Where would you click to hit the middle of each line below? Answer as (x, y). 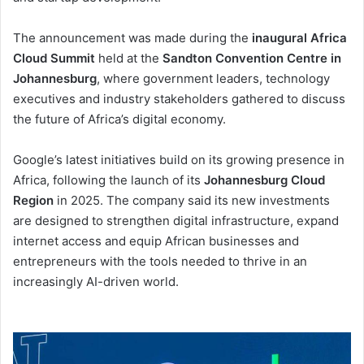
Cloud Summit (54, 58)
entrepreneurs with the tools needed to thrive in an (160, 261)
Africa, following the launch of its (108, 180)
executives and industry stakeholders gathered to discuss (179, 98)
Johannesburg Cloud (264, 180)
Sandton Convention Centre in (252, 58)
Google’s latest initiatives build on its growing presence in (179, 159)
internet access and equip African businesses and (156, 240)
